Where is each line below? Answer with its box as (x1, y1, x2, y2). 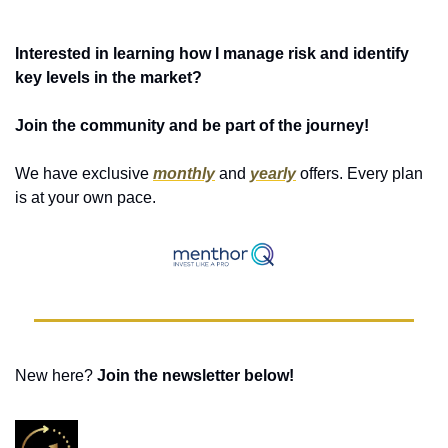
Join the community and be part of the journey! (15, 116, 369, 134)
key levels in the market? (15, 68, 202, 86)
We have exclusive (15, 164, 153, 182)
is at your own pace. (15, 188, 160, 206)
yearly (250, 164, 296, 182)
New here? (15, 366, 97, 384)
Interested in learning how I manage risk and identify (15, 44, 409, 62)
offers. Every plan (296, 164, 423, 182)
